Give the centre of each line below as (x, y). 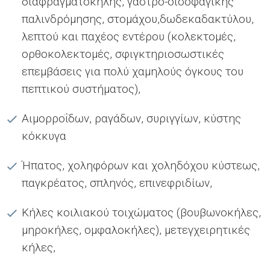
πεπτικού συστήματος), (81, 89)
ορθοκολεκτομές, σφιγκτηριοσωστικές (123, 54)
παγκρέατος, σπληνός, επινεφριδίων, (117, 183)
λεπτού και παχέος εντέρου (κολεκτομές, (129, 36)
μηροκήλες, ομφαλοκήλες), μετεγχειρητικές (136, 230)
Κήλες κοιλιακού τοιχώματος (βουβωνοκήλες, (141, 212)
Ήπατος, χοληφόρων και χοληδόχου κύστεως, (141, 165)
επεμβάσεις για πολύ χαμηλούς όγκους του (133, 71)
